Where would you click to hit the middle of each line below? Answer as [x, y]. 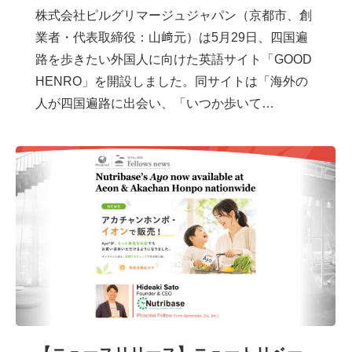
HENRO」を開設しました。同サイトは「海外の [172, 82]
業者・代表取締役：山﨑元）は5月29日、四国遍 [172, 38]
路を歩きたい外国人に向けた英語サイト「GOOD [174, 60]
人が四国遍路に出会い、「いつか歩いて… [155, 104]
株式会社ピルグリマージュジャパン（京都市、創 [174, 16]
